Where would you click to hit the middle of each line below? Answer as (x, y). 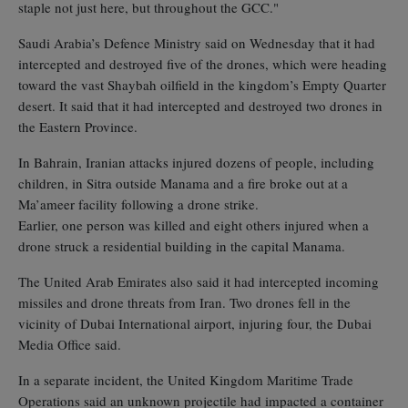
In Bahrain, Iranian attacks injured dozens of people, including (196, 162)
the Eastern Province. (78, 126)
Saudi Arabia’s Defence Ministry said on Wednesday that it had (197, 42)
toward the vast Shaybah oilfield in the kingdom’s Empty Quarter (202, 84)
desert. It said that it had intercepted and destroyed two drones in (200, 105)
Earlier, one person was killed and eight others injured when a (194, 224)
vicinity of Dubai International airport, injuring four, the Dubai (195, 323)
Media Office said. (70, 344)
